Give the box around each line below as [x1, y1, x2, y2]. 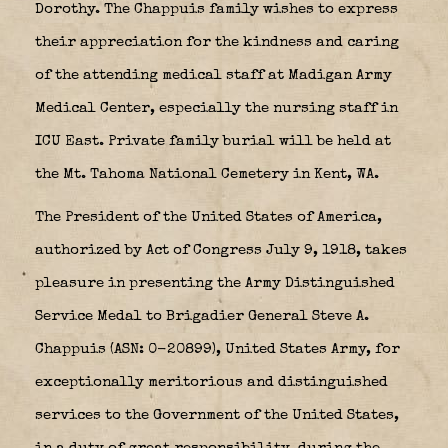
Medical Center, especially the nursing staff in [35, 100, 398, 116]
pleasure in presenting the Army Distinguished [35, 275, 395, 291]
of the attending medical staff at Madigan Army [35, 67, 392, 83]
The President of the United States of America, [35, 209, 382, 225]
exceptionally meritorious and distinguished [35, 374, 388, 390]
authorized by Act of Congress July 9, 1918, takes [35, 242, 407, 258]
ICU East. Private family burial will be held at [35, 133, 391, 149]
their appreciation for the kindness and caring [35, 34, 399, 50]
